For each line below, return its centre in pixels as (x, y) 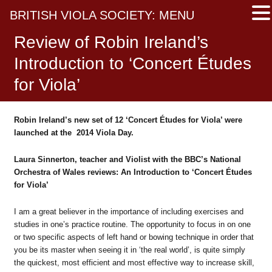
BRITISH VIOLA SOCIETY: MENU (102, 15)
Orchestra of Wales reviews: (67, 172)
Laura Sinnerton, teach (56, 159)
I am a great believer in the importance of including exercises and (128, 211)
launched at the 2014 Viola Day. (73, 133)
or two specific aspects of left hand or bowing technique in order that (134, 237)
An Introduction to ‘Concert (173, 172)
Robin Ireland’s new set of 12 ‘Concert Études (100, 120)
